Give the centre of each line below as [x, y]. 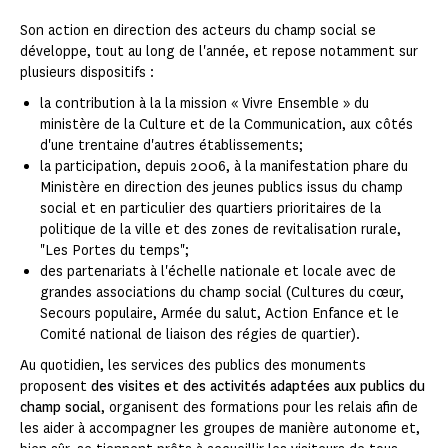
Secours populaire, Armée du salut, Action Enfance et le [219, 314]
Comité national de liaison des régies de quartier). [200, 335]
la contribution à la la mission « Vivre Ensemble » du [204, 104]
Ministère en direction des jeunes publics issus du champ [221, 188]
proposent [55, 387]
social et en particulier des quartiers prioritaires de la [210, 209]
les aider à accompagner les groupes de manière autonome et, [220, 429]
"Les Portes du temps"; [114, 251]
